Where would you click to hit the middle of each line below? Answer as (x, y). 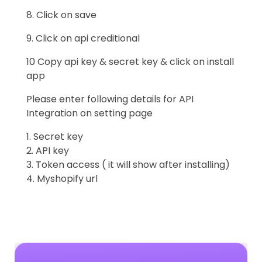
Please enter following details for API (110, 99)
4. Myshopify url (63, 178)
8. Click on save (61, 15)
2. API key (48, 150)
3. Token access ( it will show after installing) (128, 164)
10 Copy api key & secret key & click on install (130, 61)
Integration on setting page (89, 113)
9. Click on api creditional (83, 38)
